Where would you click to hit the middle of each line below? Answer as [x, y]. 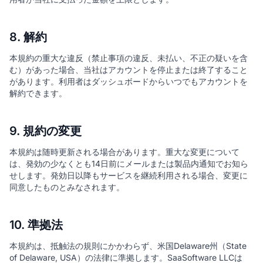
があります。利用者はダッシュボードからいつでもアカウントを [129, 81]
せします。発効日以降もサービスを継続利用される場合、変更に [129, 175]
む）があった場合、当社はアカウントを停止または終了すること [129, 70]
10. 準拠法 [36, 225]
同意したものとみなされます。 [67, 187]
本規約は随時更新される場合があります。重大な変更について [124, 152]
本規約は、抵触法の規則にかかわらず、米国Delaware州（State [128, 246]
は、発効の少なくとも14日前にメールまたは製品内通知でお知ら [129, 163]
